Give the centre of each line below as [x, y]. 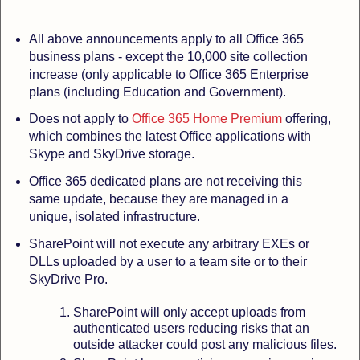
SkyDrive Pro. [68, 280]
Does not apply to [80, 119]
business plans [72, 56]
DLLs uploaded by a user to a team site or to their [168, 262]
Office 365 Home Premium [207, 119]
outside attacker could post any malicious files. [205, 344]
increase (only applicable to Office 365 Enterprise [168, 74]
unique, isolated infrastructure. [114, 217]
